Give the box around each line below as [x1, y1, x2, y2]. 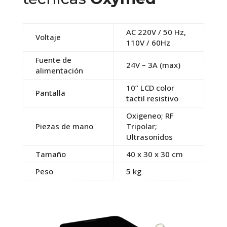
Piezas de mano [35, 121, 93, 131]
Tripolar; [126, 121, 157, 131]
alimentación [35, 65, 83, 75]
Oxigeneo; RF [126, 110, 173, 121]
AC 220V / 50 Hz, [126, 26, 186, 37]
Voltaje [35, 31, 61, 42]
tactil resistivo [126, 93, 178, 103]
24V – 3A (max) [126, 59, 180, 70]
